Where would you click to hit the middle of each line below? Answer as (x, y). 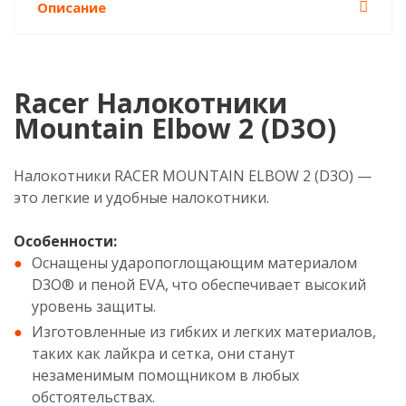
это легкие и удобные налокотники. (143, 198)
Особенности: (65, 241)
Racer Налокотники (150, 103)
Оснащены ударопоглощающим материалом (194, 263)
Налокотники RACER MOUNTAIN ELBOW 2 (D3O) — (193, 176)
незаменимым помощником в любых (165, 375)
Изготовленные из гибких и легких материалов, (204, 332)
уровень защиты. (96, 306)
